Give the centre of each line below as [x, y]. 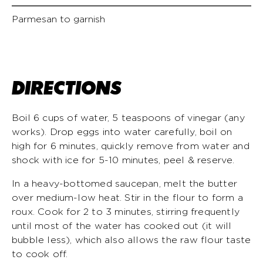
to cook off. [40, 254]
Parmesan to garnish [58, 19]
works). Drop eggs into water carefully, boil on [122, 132]
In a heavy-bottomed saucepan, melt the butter [125, 183]
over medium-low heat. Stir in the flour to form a [127, 198]
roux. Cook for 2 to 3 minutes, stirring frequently [126, 212]
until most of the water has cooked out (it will [122, 226]
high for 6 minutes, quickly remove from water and [131, 146]
